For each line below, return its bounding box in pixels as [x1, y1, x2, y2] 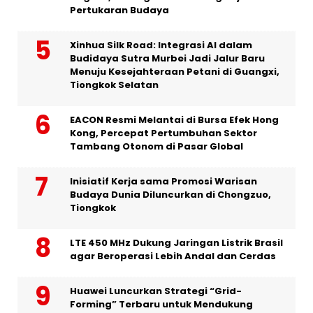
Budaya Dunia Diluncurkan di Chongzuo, [70, 188, 271, 202]
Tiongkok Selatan [70, 78, 159, 92]
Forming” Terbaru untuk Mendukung [70, 298, 253, 312]
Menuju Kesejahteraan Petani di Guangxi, [70, 65, 279, 79]
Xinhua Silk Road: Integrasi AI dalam [70, 38, 252, 52]
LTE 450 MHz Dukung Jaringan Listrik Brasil [70, 236, 283, 250]
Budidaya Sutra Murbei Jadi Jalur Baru [70, 52, 265, 66]
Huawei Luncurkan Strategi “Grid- [70, 284, 242, 298]
